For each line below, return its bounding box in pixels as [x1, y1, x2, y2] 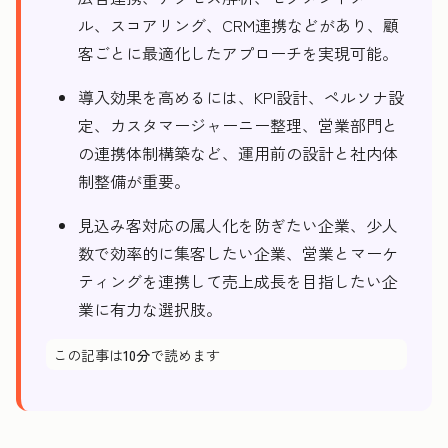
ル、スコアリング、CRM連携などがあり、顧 [78, 13, 399, 37]
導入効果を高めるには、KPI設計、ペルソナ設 [78, 85, 404, 109]
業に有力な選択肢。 [78, 297, 222, 321]
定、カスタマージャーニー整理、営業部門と [78, 113, 398, 137]
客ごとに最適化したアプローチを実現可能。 [78, 41, 398, 65]
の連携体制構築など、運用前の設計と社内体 [78, 141, 398, 165]
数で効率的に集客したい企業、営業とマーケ [78, 241, 398, 265]
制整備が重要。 [78, 169, 190, 193]
